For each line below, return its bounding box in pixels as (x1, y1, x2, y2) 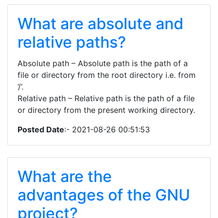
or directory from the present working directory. (18, 105, 195, 115)
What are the (18, 167, 112, 186)
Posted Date (18, 125, 64, 134)
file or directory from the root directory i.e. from (18, 70, 196, 80)
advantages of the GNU (18, 185, 190, 204)
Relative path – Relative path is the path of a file (18, 93, 195, 103)
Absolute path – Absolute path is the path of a (18, 58, 188, 68)
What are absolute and (18, 14, 183, 33)
